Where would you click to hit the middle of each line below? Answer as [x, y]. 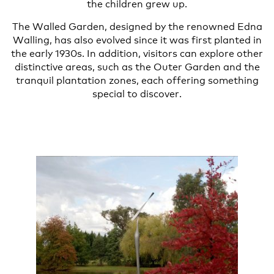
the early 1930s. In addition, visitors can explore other [137, 52]
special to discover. [137, 92]
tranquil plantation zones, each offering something [137, 79]
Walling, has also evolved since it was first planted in [137, 39]
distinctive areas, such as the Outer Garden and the [137, 65]
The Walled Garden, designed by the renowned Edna [137, 25]
